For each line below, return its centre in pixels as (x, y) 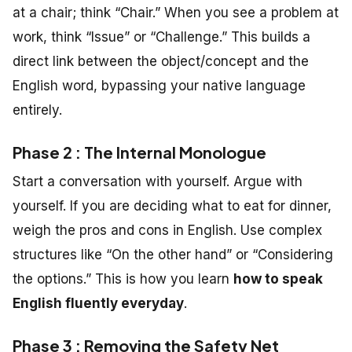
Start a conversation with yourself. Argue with (158, 181)
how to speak (278, 279)
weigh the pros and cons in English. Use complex (167, 230)
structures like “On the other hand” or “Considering (173, 254)
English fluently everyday (98, 303)
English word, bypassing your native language (159, 85)
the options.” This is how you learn (123, 279)
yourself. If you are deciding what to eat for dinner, (172, 205)
